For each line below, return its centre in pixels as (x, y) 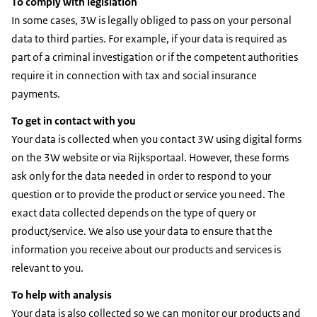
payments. (36, 93)
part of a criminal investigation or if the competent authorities (155, 57)
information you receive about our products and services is (146, 249)
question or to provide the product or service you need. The (148, 194)
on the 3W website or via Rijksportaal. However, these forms (150, 157)
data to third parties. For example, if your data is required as (149, 38)
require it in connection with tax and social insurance (134, 75)
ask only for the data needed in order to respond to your (141, 175)
